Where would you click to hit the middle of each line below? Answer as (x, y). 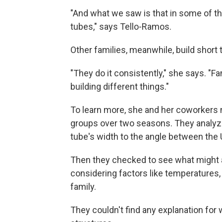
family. (83, 186)
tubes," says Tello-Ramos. (121, 26)
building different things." (120, 86)
